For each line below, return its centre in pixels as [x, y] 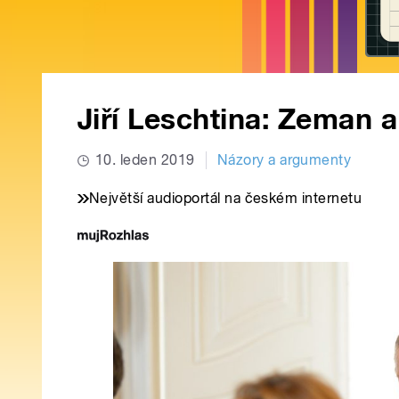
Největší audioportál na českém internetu [226, 199]
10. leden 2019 [145, 160]
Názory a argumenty [284, 160]
